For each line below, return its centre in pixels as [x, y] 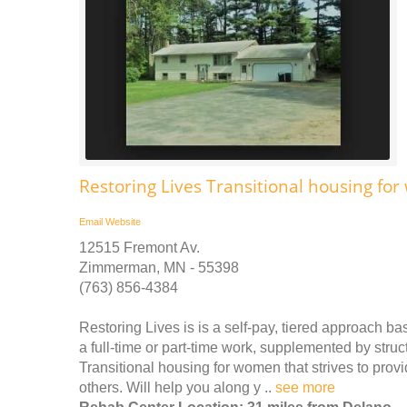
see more [305, 387]
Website [123, 221]
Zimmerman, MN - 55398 [159, 267]
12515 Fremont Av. [139, 247]
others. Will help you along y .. [177, 387]
